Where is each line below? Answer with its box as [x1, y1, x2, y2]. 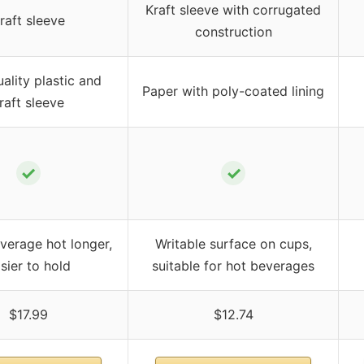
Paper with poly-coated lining [142, 82, 324, 99]
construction [194, 23, 272, 40]
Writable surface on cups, [154, 235, 312, 252]
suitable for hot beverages [152, 257, 314, 274]
